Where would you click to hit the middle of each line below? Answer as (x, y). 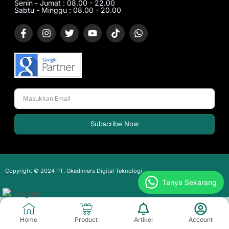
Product (86, 219)
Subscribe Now (114, 124)
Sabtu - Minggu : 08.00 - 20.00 (68, 10)
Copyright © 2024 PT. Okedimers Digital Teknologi (74, 170)
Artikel (143, 219)
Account (200, 219)
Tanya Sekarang (189, 182)
